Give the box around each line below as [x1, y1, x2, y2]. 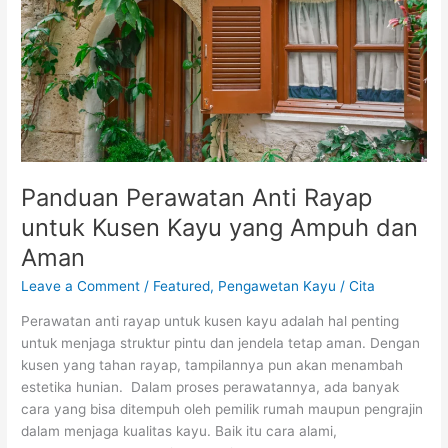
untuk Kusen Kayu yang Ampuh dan [21, 212, 419, 242]
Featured [153, 278, 211, 295]
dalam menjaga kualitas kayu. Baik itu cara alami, [21, 422, 338, 439]
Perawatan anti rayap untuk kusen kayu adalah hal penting [21, 312, 400, 329]
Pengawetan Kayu [218, 278, 337, 295]
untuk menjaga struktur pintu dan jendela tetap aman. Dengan [21, 334, 421, 351]
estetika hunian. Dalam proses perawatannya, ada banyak [21, 378, 400, 395]
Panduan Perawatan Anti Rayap [21, 182, 373, 212]
